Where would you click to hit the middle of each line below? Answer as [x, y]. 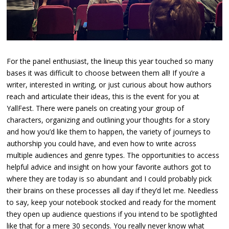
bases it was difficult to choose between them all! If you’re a [106, 73]
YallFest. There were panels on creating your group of [96, 108]
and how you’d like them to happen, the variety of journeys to [109, 131]
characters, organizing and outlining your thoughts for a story [108, 120]
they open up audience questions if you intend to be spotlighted [112, 214]
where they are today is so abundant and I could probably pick [109, 178]
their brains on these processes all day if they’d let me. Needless [113, 190]
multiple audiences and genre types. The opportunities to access [113, 155]
